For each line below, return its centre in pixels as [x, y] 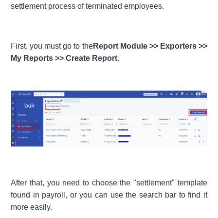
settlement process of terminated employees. [88, 6]
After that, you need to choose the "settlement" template [109, 182]
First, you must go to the [52, 46]
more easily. [32, 207]
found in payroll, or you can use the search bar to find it [109, 195]
